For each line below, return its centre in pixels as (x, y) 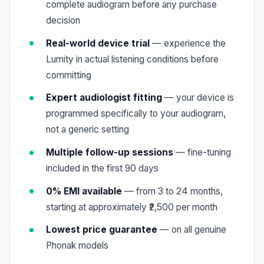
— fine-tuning (202, 152)
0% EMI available (84, 191)
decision (63, 21)
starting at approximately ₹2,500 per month (131, 207)
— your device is (198, 98)
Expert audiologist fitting (104, 98)
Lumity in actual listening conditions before (132, 59)
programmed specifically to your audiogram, (136, 114)
